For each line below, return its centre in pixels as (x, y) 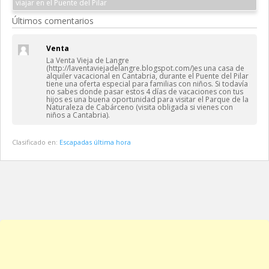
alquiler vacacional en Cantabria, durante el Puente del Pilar (147, 76)
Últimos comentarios (53, 21)
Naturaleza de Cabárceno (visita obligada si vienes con (140, 107)
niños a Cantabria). (78, 115)
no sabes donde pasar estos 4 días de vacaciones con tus (145, 92)
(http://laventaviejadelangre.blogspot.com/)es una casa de (145, 68)
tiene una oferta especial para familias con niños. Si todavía (147, 84)
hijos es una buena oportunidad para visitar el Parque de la (147, 99)
